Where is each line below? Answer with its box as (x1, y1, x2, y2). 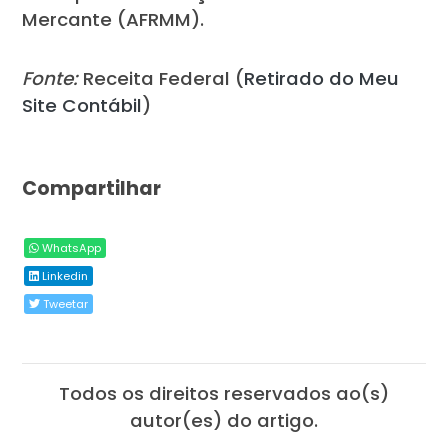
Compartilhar (22, 175, 162, 203)
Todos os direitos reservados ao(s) (59, 381, 389, 407)
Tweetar (40, 296, 89, 313)
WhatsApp (39, 240, 102, 257)
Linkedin (39, 268, 89, 285)
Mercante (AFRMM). (22, 7, 205, 33)
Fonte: (22, 66, 79, 92)
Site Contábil (22, 93, 143, 119)
